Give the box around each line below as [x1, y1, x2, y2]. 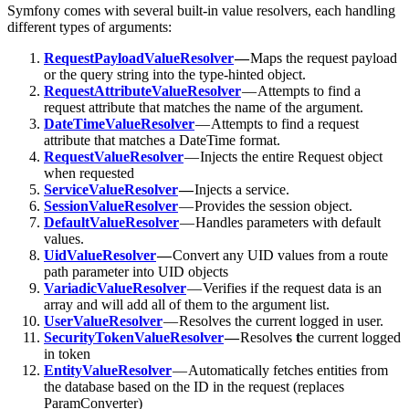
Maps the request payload [250, 49, 397, 66]
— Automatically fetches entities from [172, 362, 388, 378]
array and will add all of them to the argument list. [44, 296, 330, 312]
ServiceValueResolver [44, 181, 178, 197]
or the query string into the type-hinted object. [44, 66, 306, 82]
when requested [44, 164, 134, 181]
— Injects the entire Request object [184, 148, 383, 164]
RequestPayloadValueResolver [44, 49, 234, 66]
